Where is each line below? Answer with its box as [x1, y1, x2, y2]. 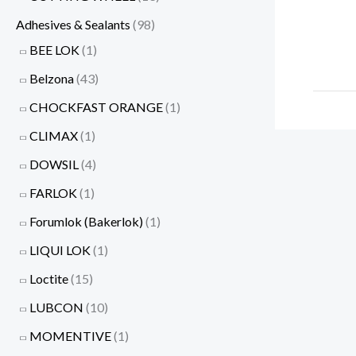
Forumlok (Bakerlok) [29, 213, 143, 229]
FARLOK [29, 184, 77, 200]
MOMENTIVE [29, 327, 111, 343]
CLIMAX [29, 127, 78, 143]
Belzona [29, 70, 74, 86]
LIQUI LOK [29, 242, 91, 257]
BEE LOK [29, 41, 79, 57]
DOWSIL [29, 156, 79, 172]
